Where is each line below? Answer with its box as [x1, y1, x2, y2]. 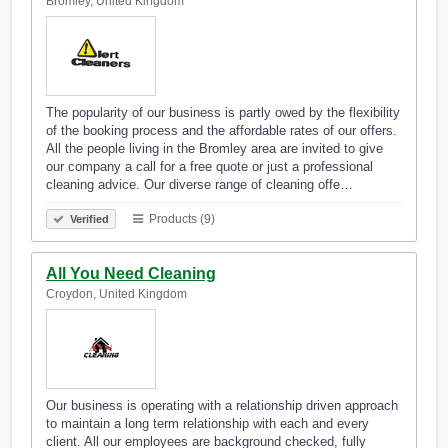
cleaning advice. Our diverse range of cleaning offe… [46, 177, 353, 193]
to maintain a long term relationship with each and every [46, 416, 369, 432]
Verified [67, 213, 109, 226]
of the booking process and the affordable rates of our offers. [46, 123, 397, 139]
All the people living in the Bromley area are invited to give [46, 141, 383, 157]
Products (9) [146, 212, 215, 227]
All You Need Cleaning [46, 265, 216, 283]
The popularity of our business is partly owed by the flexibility [46, 105, 400, 121]
